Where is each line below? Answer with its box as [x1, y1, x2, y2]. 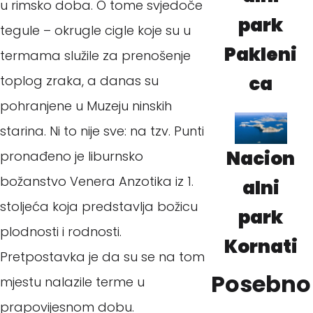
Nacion [226, 146, 296, 172]
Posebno [210, 268, 311, 300]
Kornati [224, 234, 298, 260]
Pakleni [224, 42, 298, 68]
